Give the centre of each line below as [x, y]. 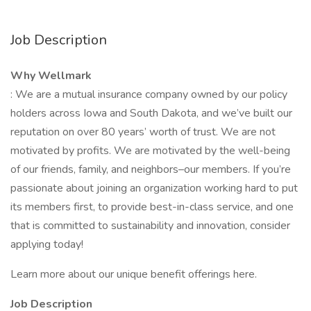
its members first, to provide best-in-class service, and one [152, 207]
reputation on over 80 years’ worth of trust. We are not [143, 132]
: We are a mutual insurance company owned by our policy [149, 94]
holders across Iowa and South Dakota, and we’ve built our [151, 113]
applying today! [47, 244]
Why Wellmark [51, 76]
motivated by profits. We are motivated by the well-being [150, 151]
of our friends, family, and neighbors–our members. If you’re [151, 169]
